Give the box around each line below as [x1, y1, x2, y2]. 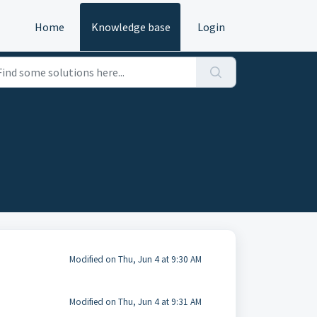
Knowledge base [91, 20, 171, 34]
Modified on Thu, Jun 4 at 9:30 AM [69, 253, 202, 265]
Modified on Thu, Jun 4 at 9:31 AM [69, 296, 202, 308]
